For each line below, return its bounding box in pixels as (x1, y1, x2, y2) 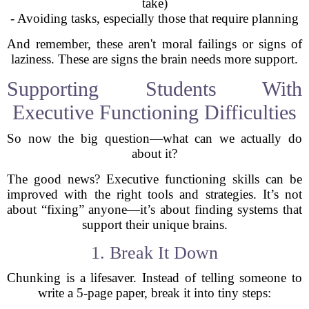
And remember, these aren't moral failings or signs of (7, 37, 302, 51)
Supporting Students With (7, 77, 302, 100)
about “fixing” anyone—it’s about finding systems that (7, 202, 302, 217)
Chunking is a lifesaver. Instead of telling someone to (7, 270, 302, 285)
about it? (132, 146, 177, 161)
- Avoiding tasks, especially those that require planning (10, 11, 299, 26)
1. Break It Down (91, 243, 218, 263)
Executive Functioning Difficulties (12, 101, 297, 123)
